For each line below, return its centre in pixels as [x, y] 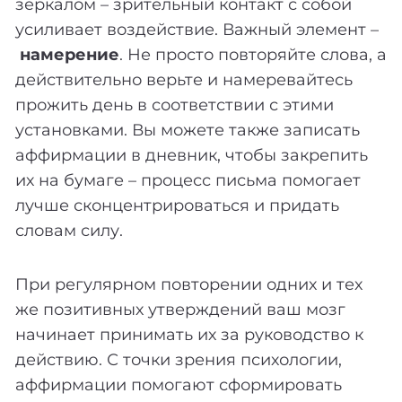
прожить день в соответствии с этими [175, 105]
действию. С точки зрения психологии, [179, 359]
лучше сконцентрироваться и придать [177, 205]
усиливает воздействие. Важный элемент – [197, 29]
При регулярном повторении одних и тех [189, 284]
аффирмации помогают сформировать [179, 385]
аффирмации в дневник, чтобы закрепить [192, 155]
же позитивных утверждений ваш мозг [180, 309]
